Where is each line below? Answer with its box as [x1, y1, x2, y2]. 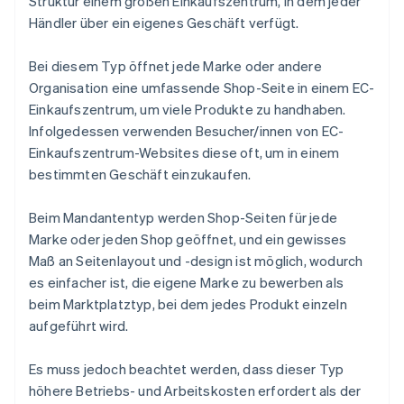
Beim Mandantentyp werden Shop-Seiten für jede [29, 208, 338, 227]
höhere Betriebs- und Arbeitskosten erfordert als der [29, 381, 362, 400]
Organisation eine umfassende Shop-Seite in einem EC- [29, 78, 375, 97]
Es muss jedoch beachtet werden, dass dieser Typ [29, 360, 344, 379]
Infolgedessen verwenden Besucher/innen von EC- [29, 122, 344, 141]
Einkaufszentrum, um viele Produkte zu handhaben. [29, 100, 346, 119]
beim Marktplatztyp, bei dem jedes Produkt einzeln [29, 295, 347, 314]
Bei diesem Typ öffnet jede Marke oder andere [29, 57, 322, 76]
